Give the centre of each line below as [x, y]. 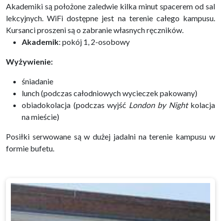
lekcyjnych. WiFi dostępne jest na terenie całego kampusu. [110, 18]
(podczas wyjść [101, 105]
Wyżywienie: [29, 61]
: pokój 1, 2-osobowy [94, 41]
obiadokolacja [48, 105]
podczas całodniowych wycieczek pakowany [119, 93]
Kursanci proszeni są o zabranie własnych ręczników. [95, 30]
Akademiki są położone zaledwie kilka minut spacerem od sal [110, 6]
